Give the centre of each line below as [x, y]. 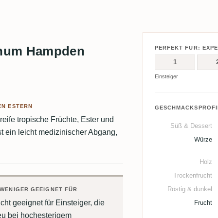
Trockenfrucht [192, 176]
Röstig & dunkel [190, 189]
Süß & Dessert [191, 126]
